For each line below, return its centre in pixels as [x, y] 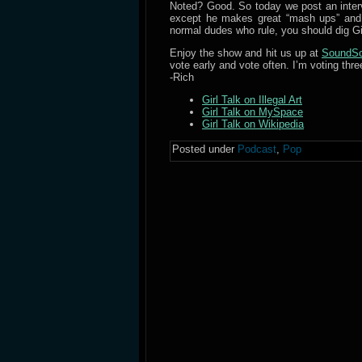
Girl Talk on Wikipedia [253, 124]
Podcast [257, 149]
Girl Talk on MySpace [253, 112]
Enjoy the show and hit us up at [246, 53]
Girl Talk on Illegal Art [252, 100]
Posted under [205, 149]
